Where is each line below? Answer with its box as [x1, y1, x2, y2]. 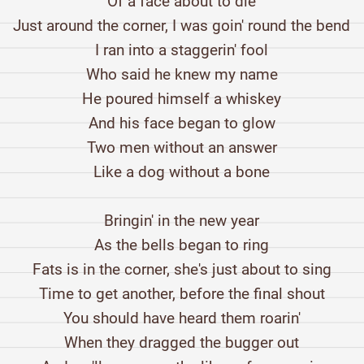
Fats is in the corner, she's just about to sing [32, 260, 331, 279]
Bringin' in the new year [104, 211, 260, 231]
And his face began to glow [88, 114, 275, 133]
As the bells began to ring [94, 236, 270, 255]
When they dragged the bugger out [64, 333, 300, 353]
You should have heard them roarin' [63, 309, 301, 328]
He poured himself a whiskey [82, 89, 282, 109]
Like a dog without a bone [93, 162, 271, 182]
